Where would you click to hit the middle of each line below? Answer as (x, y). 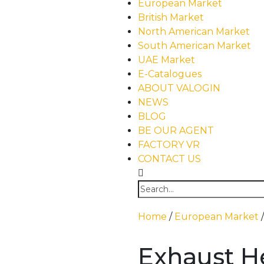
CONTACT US (169, 159)
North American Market (194, 32)
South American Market (194, 46)
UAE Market (166, 60)
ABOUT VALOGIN (179, 88)
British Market (171, 17)
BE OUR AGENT (176, 131)
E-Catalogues (170, 74)
